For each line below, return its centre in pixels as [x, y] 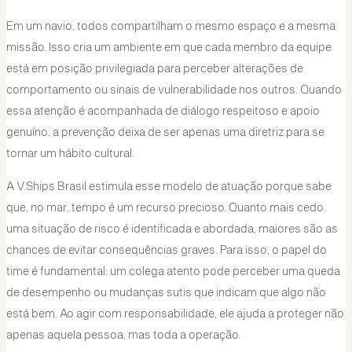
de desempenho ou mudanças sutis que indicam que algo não [166, 293]
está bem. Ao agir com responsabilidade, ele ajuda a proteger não [175, 314]
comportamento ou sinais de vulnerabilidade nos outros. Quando [174, 91]
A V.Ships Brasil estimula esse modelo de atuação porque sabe [169, 187]
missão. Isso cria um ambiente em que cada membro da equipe [169, 48]
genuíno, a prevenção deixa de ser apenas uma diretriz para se [165, 133]
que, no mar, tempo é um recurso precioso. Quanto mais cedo [165, 208]
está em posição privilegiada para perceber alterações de [154, 70]
